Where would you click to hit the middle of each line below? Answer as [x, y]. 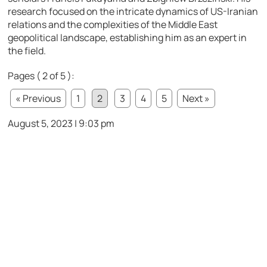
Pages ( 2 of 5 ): [41, 75]
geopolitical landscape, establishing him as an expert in [128, 37]
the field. [27, 50]
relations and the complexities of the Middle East [113, 24]
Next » [196, 98]
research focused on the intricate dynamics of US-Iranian [133, 11]
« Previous [38, 98]
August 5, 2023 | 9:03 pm [61, 123]
